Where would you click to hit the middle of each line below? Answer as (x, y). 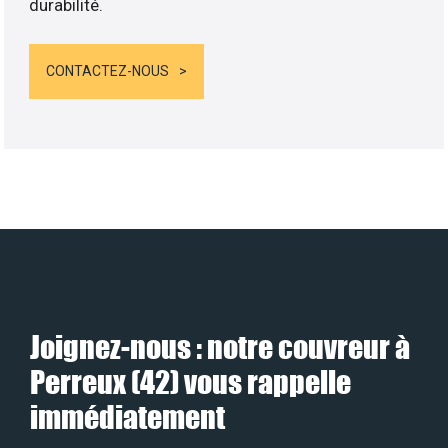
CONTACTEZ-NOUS (108, 70)
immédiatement (127, 417)
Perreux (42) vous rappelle (190, 382)
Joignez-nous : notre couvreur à (220, 347)
